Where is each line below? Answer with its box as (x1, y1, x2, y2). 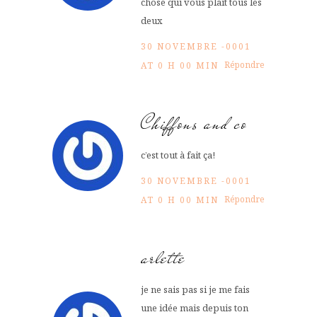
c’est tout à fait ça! (141, 149, 215, 162)
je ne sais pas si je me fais (141, 283, 250, 296)
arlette (141, 243, 185, 273)
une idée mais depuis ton (141, 301, 248, 315)
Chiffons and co (141, 109, 247, 139)
